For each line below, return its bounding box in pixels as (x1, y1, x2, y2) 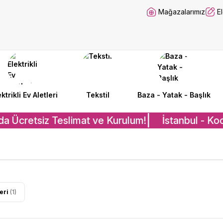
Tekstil (86, 91, 110, 99)
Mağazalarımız (158, 7, 205, 16)
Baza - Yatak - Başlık (137, 91, 211, 99)
